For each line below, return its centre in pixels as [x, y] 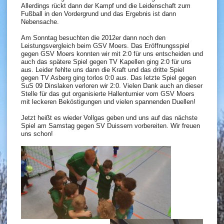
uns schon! [37, 134]
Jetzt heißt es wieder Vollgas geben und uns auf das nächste [109, 118]
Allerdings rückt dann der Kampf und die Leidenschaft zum [106, 5]
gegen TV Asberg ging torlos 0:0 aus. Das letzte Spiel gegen [108, 77]
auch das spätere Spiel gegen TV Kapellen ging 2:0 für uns [106, 61]
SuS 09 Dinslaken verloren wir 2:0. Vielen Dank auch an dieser [112, 85]
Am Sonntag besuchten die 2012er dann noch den [93, 37]
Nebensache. [40, 21]
